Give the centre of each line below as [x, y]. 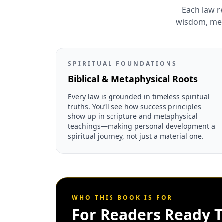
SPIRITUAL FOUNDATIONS [123, 63]
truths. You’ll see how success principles [135, 106]
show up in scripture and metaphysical [133, 116]
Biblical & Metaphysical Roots [133, 79]
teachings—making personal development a [141, 126]
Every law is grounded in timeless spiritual [139, 96]
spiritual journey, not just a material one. [136, 136]
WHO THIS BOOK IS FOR [122, 197]
